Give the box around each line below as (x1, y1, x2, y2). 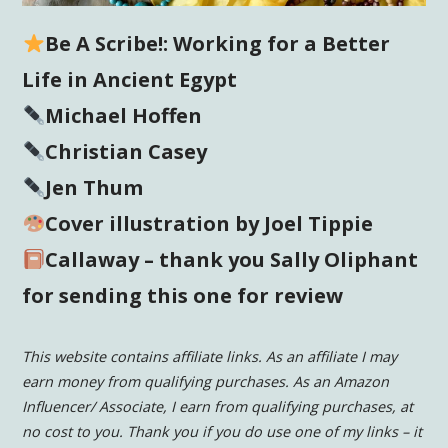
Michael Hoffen (45, 102, 202, 130)
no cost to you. (22, 422, 124, 442)
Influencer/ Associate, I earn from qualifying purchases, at (22, 397, 414, 417)
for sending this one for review (22, 282, 344, 310)
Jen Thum (45, 174, 143, 202)
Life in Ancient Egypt (22, 66, 238, 94)
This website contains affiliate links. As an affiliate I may (22, 347, 398, 367)
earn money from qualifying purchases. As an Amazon (22, 372, 390, 392)
